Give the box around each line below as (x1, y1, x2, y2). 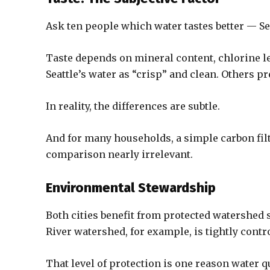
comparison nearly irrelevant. (46, 148, 193, 160)
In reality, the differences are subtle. (46, 100, 220, 112)
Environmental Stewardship (46, 180, 216, 196)
